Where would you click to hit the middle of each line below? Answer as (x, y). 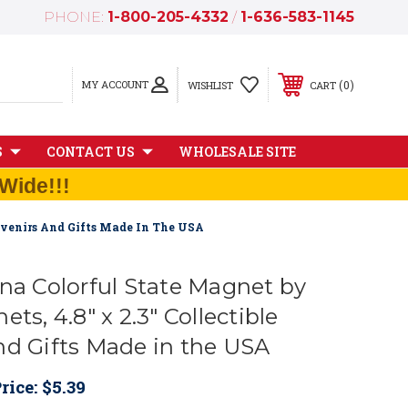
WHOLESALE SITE (237, 152)
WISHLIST (210, 85)
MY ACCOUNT (115, 84)
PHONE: (76, 17)
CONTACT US (91, 152)
